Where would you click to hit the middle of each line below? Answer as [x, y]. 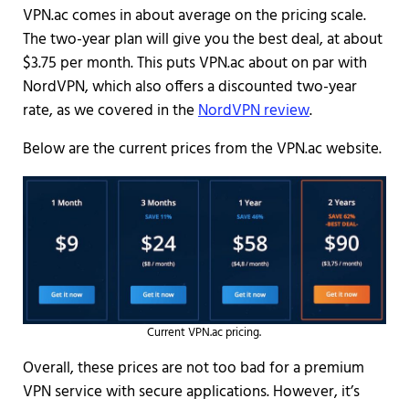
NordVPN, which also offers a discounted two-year [189, 87]
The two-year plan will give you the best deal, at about [202, 39]
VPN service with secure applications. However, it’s [191, 392]
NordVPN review [253, 110]
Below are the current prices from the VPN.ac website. [202, 149]
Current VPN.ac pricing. [204, 332]
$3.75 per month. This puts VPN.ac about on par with [194, 63]
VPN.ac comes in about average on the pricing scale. [194, 16]
